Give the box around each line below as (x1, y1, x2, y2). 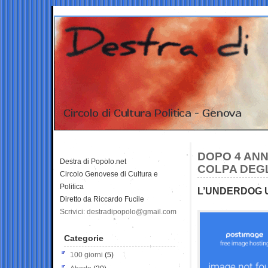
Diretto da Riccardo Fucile (60, 194, 144, 203)
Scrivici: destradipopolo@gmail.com (60, 207, 176, 216)
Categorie (64, 233, 103, 243)
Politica (60, 182, 84, 191)
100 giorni (70, 250, 103, 259)
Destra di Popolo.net (60, 157, 126, 166)
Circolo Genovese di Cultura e (60, 169, 158, 178)
